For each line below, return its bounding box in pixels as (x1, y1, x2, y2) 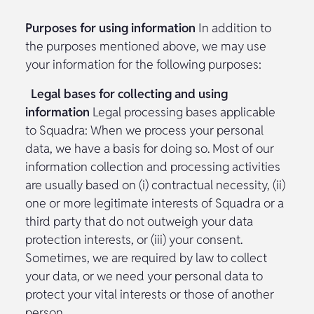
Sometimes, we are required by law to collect (25, 249, 267, 266)
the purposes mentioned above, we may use (25, 37, 266, 54)
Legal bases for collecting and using (31, 85, 228, 102)
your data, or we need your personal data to (25, 267, 263, 284)
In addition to (196, 19, 271, 36)
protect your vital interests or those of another (25, 285, 274, 302)
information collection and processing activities (25, 158, 280, 175)
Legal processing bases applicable (90, 103, 275, 120)
